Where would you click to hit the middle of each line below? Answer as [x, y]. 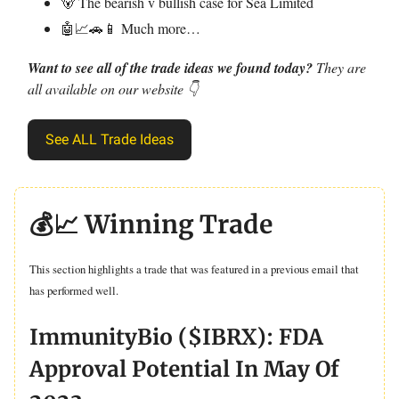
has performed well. [74, 290]
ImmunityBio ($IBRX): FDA [176, 337]
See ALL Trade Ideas [110, 139]
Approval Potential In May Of [184, 369]
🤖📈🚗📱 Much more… [130, 28]
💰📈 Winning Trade [151, 224]
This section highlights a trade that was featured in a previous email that [194, 269]
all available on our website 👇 [113, 89]
